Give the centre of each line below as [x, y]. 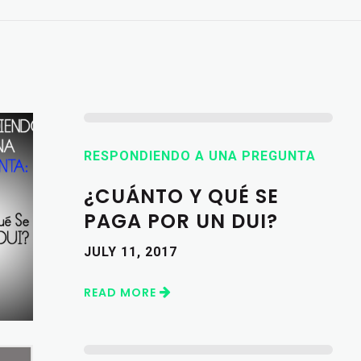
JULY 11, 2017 [130, 251]
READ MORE [121, 292]
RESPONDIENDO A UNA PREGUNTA [199, 156]
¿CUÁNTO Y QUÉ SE [181, 196]
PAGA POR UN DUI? [180, 221]
